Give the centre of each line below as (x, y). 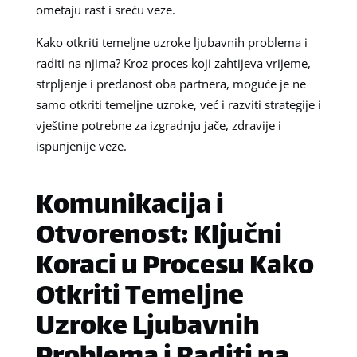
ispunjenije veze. (81, 145)
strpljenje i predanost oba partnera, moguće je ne (171, 83)
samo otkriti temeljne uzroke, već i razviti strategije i (178, 104)
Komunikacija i (129, 206)
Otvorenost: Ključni (159, 237)
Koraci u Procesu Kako (175, 267)
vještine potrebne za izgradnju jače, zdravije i (158, 125)
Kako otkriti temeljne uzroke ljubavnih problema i (171, 42)
